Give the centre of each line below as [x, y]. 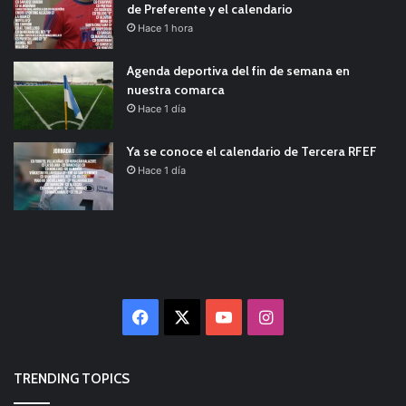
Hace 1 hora [165, 28]
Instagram [311, 317]
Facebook [187, 317]
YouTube [265, 317]
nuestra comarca [176, 90]
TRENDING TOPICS [72, 379]
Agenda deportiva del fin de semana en [238, 71]
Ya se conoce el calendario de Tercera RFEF [252, 151]
